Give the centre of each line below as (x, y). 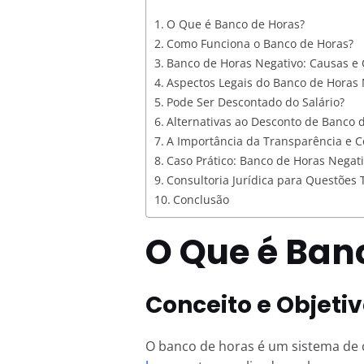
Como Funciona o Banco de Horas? (260, 43)
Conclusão (201, 199)
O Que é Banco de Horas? (235, 24)
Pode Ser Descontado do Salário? (255, 102)
